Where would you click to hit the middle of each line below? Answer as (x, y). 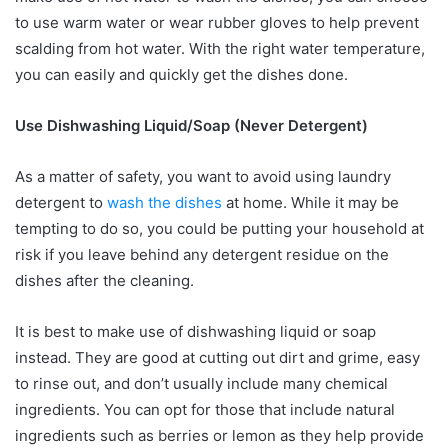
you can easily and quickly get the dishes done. (183, 74)
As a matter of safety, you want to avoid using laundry (203, 176)
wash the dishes (164, 202)
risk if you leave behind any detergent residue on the (202, 254)
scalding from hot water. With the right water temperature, (220, 48)
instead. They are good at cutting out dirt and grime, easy (217, 357)
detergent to (61, 202)
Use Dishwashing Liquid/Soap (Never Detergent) (193, 125)
